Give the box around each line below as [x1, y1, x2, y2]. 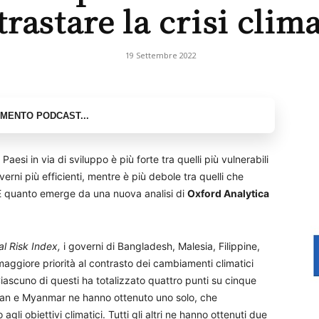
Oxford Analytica [187, 187, 269, 199]
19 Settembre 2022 [125, 50, 197, 61]
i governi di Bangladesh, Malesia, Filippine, [63, 240, 260, 252]
